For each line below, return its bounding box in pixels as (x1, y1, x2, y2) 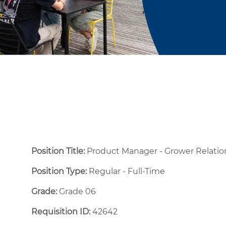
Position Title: (31, 146, 87, 156)
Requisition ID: (31, 206, 90, 216)
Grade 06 (59, 186, 96, 196)
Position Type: (31, 166, 87, 176)
